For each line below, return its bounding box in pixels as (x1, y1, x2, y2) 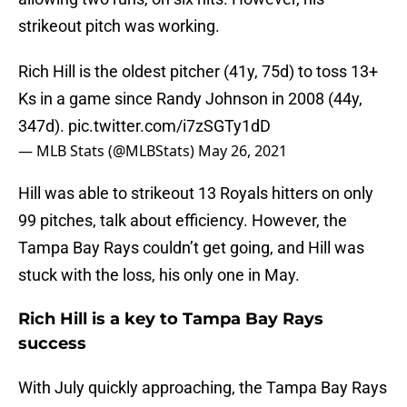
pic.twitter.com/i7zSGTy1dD (68, 116, 271, 136)
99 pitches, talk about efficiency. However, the (18, 211, 347, 231)
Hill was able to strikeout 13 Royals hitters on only (18, 184, 373, 203)
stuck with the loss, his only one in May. (18, 265, 300, 285)
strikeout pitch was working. (18, 16, 220, 36)
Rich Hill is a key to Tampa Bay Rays (18, 309, 323, 330)
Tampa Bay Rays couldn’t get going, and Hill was (18, 238, 364, 258)
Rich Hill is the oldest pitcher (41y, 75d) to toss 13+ (18, 62, 378, 82)
